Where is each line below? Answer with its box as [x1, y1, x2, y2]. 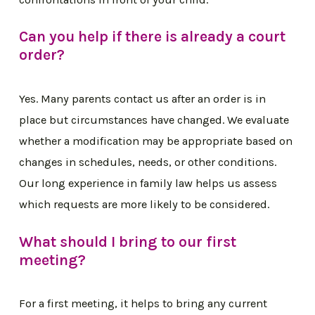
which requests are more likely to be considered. [19, 197, 270, 211]
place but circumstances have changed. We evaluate [19, 112, 290, 127]
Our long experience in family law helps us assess [19, 176, 278, 190]
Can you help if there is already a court [19, 27, 286, 46]
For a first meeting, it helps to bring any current [19, 297, 268, 311]
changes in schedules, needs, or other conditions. [19, 155, 277, 169]
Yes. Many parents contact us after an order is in [19, 91, 266, 105]
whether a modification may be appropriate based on [19, 134, 293, 148]
